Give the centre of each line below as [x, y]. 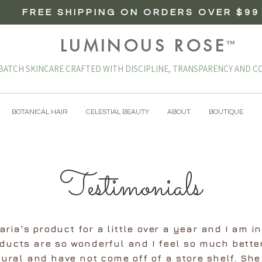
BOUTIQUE [226, 112]
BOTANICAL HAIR [40, 112]
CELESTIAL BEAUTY [118, 112]
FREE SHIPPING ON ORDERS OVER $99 [141, 12]
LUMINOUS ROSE [143, 46]
